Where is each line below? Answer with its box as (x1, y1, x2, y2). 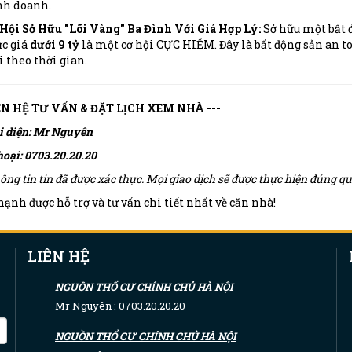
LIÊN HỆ (27, 245, 90, 266)
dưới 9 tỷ (29, 36, 79, 52)
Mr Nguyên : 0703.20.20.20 (55, 298, 185, 313)
